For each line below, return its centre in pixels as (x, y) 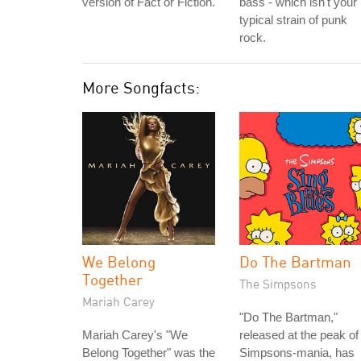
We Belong (119, 261)
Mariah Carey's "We (135, 335)
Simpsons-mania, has (297, 353)
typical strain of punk (293, 20)
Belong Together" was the (149, 353)
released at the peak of (299, 335)
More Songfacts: (141, 87)
